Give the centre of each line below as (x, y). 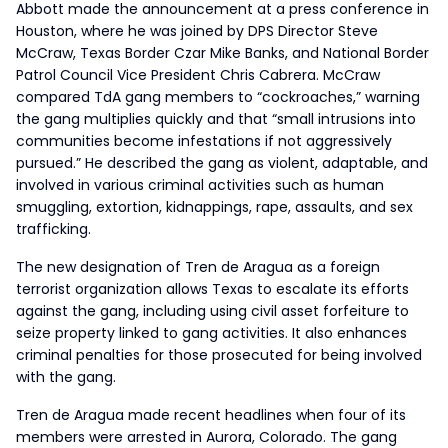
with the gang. (66, 377)
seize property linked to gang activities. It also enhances (211, 333)
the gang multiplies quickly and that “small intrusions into (216, 119)
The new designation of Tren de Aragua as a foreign (198, 267)
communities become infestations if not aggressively (204, 141)
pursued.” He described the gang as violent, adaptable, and (222, 163)
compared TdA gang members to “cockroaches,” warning (218, 97)
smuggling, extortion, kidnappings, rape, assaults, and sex (214, 207)
